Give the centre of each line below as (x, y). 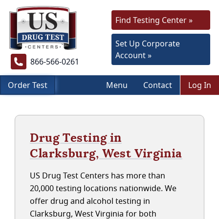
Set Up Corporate (148, 44)
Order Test (28, 85)
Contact (158, 85)
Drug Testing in (76, 138)
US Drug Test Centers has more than (98, 175)
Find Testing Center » (154, 20)
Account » (133, 55)
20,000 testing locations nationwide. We (103, 188)
